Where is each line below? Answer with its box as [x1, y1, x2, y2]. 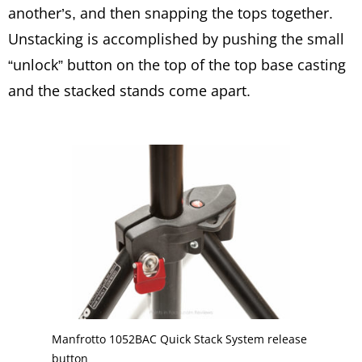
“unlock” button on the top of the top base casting [8, 54, 346, 74]
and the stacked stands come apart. [8, 80, 250, 100]
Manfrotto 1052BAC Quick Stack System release [52, 330, 307, 347]
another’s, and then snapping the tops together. [8, 2, 333, 23]
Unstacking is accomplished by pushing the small [8, 28, 344, 48]
